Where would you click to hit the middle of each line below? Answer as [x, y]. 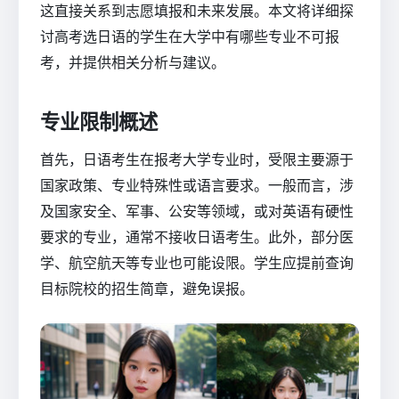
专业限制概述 [99, 121]
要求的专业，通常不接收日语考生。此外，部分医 [197, 237]
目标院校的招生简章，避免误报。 [147, 289]
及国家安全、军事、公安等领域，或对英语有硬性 [197, 212]
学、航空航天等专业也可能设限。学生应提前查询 [197, 263]
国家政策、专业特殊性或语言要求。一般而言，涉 [197, 186]
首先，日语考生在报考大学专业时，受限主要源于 [197, 160]
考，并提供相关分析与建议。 [133, 62]
